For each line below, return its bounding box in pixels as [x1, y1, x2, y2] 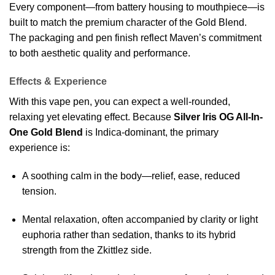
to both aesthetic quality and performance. [9, 48, 190, 59]
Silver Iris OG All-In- [174, 112, 263, 123]
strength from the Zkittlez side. [21, 244, 152, 255]
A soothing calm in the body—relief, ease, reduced [21, 170, 240, 181]
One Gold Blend [9, 127, 83, 138]
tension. [21, 185, 56, 196]
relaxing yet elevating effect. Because [9, 112, 174, 123]
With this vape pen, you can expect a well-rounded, [9, 96, 230, 107]
